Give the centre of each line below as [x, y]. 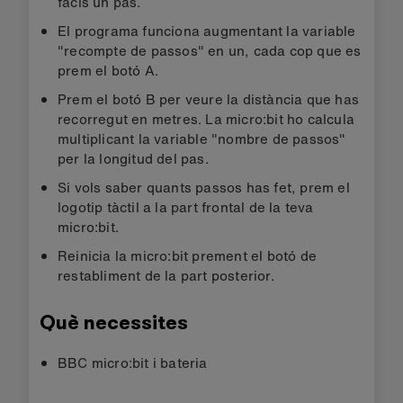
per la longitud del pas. [133, 158]
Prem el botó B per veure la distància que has [209, 99]
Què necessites [114, 322]
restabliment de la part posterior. [166, 275]
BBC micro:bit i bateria [133, 362]
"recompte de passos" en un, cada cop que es [210, 50]
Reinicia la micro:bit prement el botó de [187, 255]
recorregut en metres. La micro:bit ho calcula [206, 118]
